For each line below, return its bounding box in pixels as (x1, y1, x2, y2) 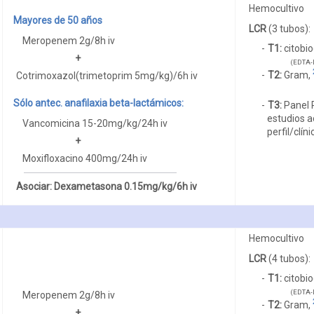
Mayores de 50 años (13, 14, 102, 26)
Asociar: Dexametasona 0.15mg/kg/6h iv (15, 181, 197, 193)
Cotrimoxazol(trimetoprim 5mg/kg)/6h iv (15, 69, 198, 81)
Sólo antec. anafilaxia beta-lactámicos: (13, 97, 184, 109)
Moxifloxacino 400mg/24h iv (22, 152, 148, 164)
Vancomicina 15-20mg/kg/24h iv (22, 117, 168, 129)
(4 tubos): (266, 252, 310, 264)
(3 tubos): (266, 22, 310, 34)
